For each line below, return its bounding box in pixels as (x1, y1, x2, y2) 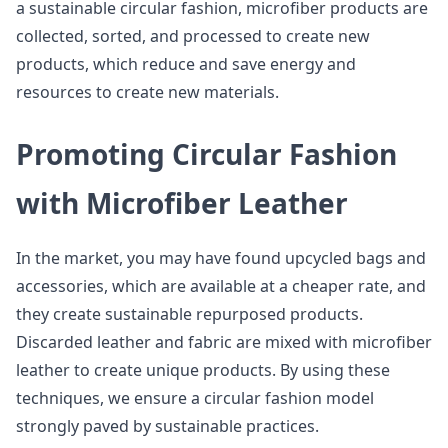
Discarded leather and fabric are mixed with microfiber (16, 331, 432, 353)
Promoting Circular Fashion (16, 135, 397, 173)
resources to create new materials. (16, 81, 279, 103)
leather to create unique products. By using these (16, 359, 390, 381)
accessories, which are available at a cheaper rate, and (16, 275, 426, 297)
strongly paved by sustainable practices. (16, 415, 319, 437)
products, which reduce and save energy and (16, 53, 356, 75)
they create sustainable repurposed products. (16, 303, 363, 325)
